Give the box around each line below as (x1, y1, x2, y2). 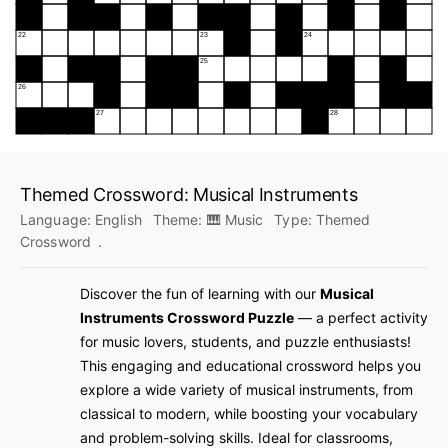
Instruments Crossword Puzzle (80, 309, 294, 326)
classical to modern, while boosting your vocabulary (80, 405, 418, 422)
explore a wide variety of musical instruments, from (80, 381, 413, 398)
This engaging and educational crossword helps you (80, 357, 421, 374)
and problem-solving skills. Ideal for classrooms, (80, 429, 393, 446)
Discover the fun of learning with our (80, 285, 320, 302)
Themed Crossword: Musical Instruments (20, 184, 358, 205)
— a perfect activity (294, 309, 428, 326)
